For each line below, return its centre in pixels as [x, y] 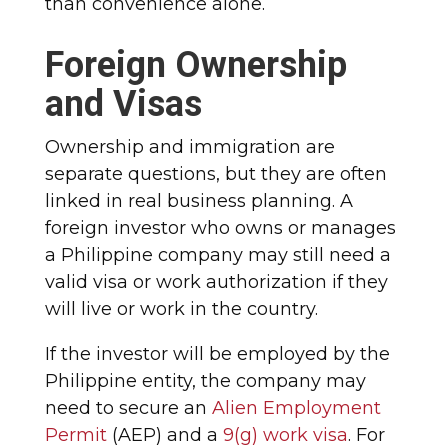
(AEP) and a [164, 434]
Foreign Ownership [195, 64]
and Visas [123, 103]
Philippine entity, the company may [205, 380]
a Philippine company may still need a [217, 254]
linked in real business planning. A [198, 200]
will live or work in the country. [181, 308]
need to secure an [128, 407]
